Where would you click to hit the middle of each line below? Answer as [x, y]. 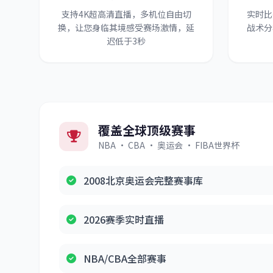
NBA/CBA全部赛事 [125, 258]
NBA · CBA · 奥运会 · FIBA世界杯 [169, 145]
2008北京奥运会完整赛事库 [143, 180]
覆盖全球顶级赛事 [147, 130]
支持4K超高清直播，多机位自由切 [126, 14]
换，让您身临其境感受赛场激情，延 [126, 27]
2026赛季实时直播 [124, 219]
